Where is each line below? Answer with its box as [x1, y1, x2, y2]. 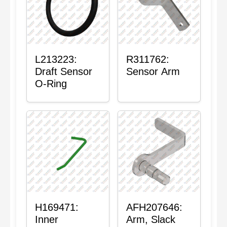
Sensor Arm [126, 66, 180, 77]
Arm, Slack [126, 214, 175, 225]
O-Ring [35, 78, 67, 89]
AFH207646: [126, 202, 182, 213]
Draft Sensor [35, 66, 92, 77]
